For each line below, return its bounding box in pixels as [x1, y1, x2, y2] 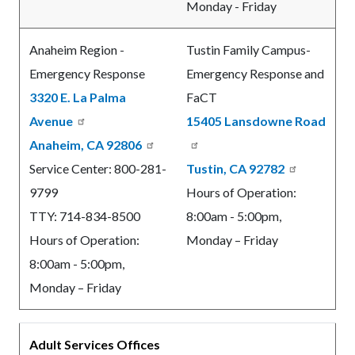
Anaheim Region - [29, 42, 124, 58]
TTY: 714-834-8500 [29, 208, 140, 224]
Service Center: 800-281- [29, 161, 166, 177]
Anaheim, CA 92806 [29, 137, 142, 153]
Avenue [29, 113, 73, 129]
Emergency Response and [186, 66, 324, 82]
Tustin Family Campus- [186, 42, 311, 58]
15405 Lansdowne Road [186, 113, 326, 129]
